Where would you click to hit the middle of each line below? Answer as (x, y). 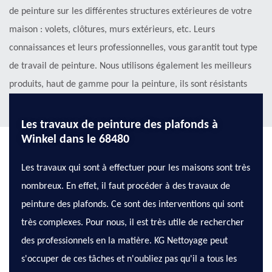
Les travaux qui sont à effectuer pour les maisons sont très (136, 168)
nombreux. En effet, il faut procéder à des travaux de (126, 187)
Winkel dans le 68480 (75, 140)
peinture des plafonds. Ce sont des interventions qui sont (132, 205)
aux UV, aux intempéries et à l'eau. (78, 103)
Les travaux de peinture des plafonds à (120, 125)
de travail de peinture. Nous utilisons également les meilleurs (130, 66)
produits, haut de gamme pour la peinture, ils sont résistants (128, 85)
